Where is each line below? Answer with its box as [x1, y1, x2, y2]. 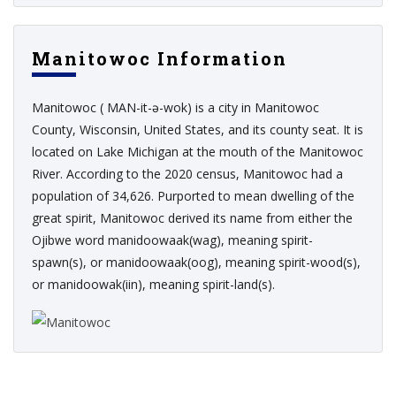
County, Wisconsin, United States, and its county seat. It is [32, 121, 363, 139]
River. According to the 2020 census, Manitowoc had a [32, 165, 343, 183]
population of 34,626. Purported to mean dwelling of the [32, 187, 354, 205]
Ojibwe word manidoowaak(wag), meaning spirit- [32, 232, 313, 249]
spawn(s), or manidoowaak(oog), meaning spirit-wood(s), [32, 254, 361, 271]
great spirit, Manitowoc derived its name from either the [32, 209, 353, 227]
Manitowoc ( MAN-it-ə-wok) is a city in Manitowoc [32, 99, 319, 117]
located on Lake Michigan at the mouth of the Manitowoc [32, 143, 363, 161]
